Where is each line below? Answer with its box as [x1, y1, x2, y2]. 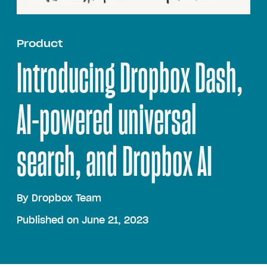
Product [17, 37, 63, 50]
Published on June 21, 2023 [17, 214, 148, 226]
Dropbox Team [32, 192, 101, 204]
